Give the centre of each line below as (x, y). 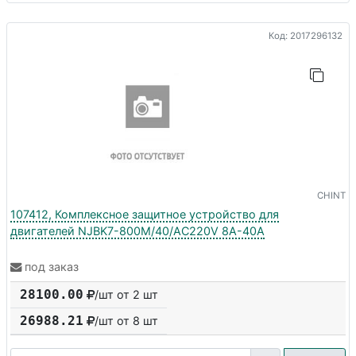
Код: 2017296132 (306, 35)
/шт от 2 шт (126, 295)
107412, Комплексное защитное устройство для (145, 214)
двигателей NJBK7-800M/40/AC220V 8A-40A (137, 230)
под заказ (52, 267)
